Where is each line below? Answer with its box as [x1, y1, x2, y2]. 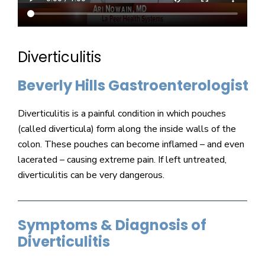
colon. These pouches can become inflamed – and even [18, 138, 244, 151]
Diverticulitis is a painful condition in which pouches [18, 107, 226, 121]
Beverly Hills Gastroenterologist [18, 76, 248, 96]
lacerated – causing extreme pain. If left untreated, [18, 153, 227, 167]
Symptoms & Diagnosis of [18, 215, 206, 235]
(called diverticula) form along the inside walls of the [18, 122, 236, 136]
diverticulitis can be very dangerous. [18, 169, 164, 182]
